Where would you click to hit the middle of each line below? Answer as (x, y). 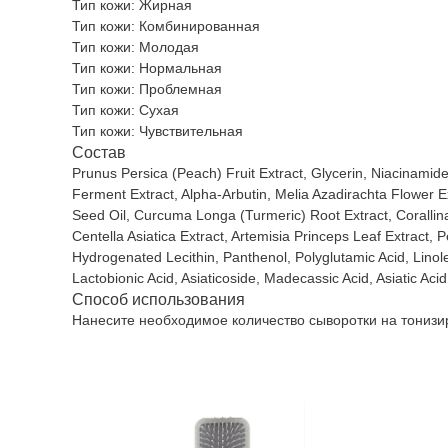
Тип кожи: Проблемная (147, 89)
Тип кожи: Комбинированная (166, 26)
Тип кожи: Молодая (135, 47)
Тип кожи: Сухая (125, 110)
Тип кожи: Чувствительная (157, 131)
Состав (99, 152)
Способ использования (158, 299)
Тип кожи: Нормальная (147, 68)
